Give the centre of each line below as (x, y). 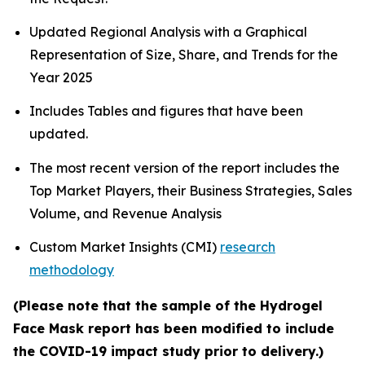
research (248, 246)
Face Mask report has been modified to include (174, 328)
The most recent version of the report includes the (185, 167)
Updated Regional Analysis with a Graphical (168, 31)
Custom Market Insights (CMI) (125, 246)
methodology (72, 269)
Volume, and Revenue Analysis (127, 213)
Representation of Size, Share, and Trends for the (184, 54)
